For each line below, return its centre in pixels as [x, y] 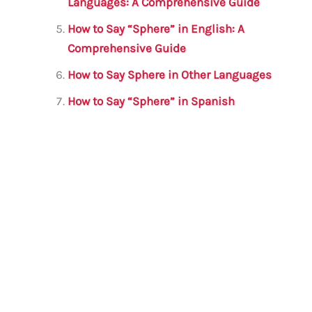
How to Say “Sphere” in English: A [156, 29]
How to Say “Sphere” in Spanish [151, 101]
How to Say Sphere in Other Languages [170, 75]
